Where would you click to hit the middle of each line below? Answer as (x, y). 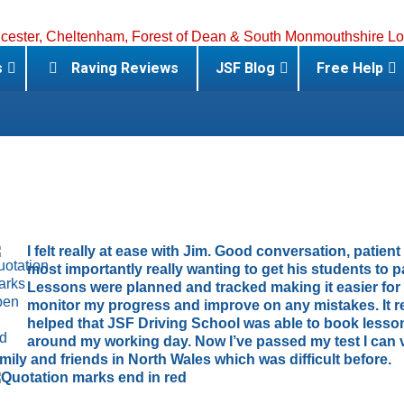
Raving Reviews (125, 68)
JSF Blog (246, 68)
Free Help (350, 68)
